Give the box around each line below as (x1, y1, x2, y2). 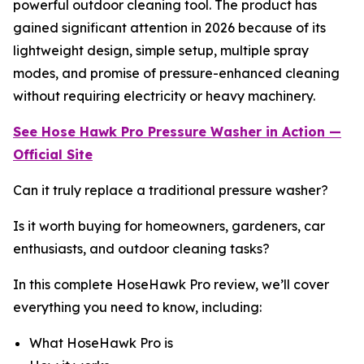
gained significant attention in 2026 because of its (13, 19, 326, 36)
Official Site (13, 145, 93, 162)
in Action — (266, 123, 341, 140)
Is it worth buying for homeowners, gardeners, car (13, 217, 325, 234)
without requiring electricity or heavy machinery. (13, 87, 318, 104)
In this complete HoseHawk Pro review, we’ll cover (13, 275, 329, 292)
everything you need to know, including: (13, 298, 262, 315)
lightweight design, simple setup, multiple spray (13, 41, 309, 58)
